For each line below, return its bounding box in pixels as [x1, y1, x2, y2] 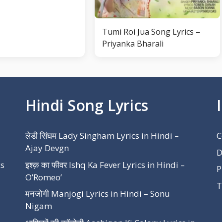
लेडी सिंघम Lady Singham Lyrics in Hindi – [25, 130, 179, 141]
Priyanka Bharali [102, 38, 164, 49]
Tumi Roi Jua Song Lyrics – [102, 26, 200, 37]
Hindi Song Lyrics [25, 95, 148, 115]
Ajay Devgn [25, 142, 69, 154]
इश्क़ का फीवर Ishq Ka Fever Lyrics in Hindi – [25, 159, 185, 170]
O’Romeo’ [25, 171, 62, 183]
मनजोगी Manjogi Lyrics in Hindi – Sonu [25, 188, 170, 199]
